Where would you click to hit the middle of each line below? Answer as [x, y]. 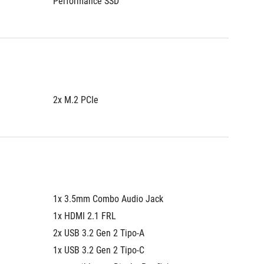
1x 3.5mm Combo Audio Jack [108, 199]
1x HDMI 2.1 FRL [85, 216]
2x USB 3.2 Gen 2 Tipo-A [99, 233]
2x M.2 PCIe [76, 100]
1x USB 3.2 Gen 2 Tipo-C [99, 250]
